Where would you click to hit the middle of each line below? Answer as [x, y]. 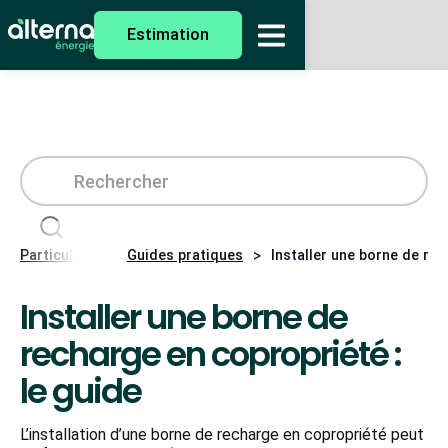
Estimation [168, 34]
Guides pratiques [185, 255]
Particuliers [59, 255]
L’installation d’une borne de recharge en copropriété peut [222, 434]
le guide [80, 391]
